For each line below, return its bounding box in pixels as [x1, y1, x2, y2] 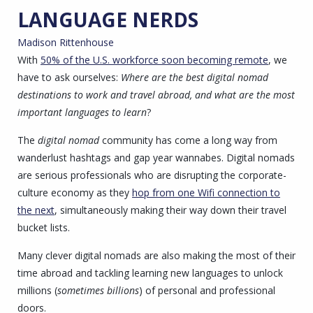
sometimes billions [57, 283, 139, 297]
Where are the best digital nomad [121, 70, 268, 84]
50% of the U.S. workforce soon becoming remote [41, 52, 268, 66]
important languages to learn [17, 105, 147, 119]
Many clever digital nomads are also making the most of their [17, 248, 296, 262]
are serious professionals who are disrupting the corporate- [17, 168, 286, 182]
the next [17, 203, 54, 217]
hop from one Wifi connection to [132, 185, 280, 199]
